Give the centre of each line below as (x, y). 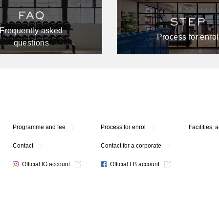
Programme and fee (39, 127)
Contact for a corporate (131, 145)
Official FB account (134, 164)
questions (31, 43)
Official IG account (45, 164)
